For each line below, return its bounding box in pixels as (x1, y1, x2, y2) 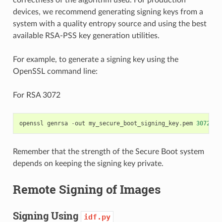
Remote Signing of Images (12, 181, 161, 198)
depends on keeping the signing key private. (12, 160, 164, 168)
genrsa (47, 120, 68, 127)
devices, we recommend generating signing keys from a (12, 8, 203, 16)
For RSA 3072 (12, 91, 60, 100)
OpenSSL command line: (12, 67, 98, 76)
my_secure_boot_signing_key (88, 120, 179, 127)
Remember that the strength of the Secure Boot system (12, 148, 204, 156)
